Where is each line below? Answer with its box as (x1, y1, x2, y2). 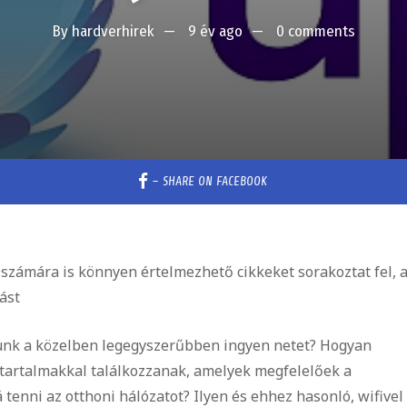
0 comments (275, 21, 355, 41)
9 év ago (187, 21, 243, 41)
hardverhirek (71, 21, 154, 41)
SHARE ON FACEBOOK (163, 174, 268, 188)
